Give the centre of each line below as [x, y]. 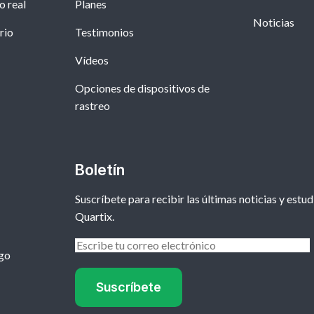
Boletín [100, 170]
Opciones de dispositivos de [142, 88]
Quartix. [94, 217]
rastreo [92, 106]
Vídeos [91, 60]
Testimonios [104, 32]
